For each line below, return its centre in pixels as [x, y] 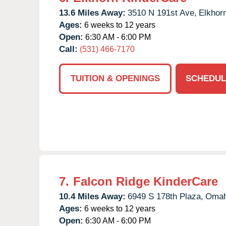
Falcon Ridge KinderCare [146, 181]
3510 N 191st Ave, [162, 13]
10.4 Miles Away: [92, 196]
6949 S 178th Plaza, [165, 196]
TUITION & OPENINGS [115, 78]
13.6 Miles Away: [92, 13]
